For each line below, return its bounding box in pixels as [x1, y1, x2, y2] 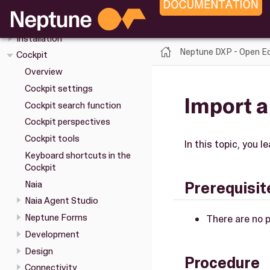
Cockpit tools [24, 133, 80, 145]
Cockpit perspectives [24, 116, 110, 128]
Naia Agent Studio [24, 195, 98, 207]
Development [24, 228, 80, 240]
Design [24, 245, 53, 257]
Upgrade [16, 15, 51, 28]
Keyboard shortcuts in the [24, 149, 131, 162]
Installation [16, 32, 62, 45]
